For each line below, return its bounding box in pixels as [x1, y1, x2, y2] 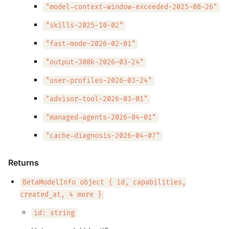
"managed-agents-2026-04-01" [45, 113, 156, 122]
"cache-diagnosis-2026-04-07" [45, 132, 160, 140]
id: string [34, 209, 75, 217]
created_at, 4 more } [19, 191, 102, 199]
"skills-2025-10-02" [45, 21, 123, 30]
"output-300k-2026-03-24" [45, 58, 144, 66]
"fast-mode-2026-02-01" [45, 40, 135, 48]
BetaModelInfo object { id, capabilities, [22, 178, 186, 187]
